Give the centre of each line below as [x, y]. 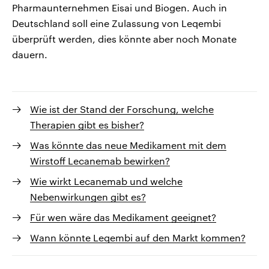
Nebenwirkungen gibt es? [88, 197]
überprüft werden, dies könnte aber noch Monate [124, 39]
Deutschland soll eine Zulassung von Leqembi [116, 23]
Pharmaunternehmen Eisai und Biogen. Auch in [119, 8]
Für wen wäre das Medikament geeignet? [123, 217]
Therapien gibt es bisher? [87, 125]
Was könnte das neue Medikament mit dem [128, 145]
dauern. [30, 55]
